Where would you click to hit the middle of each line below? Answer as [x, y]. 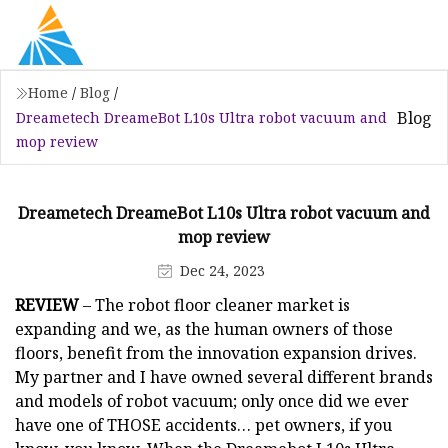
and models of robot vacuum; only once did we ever [212, 400]
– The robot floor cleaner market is [214, 304]
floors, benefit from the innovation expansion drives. [216, 352]
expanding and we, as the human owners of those [204, 328]
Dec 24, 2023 [222, 270]
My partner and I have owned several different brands [224, 376]
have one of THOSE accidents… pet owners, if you [203, 424]
